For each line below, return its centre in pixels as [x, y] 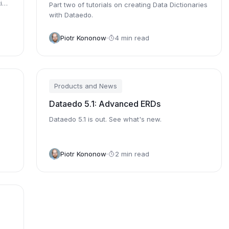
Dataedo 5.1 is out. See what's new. [106, 119]
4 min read [132, 38]
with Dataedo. [71, 15]
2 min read [132, 154]
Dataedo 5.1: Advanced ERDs [105, 104]
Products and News [86, 86]
